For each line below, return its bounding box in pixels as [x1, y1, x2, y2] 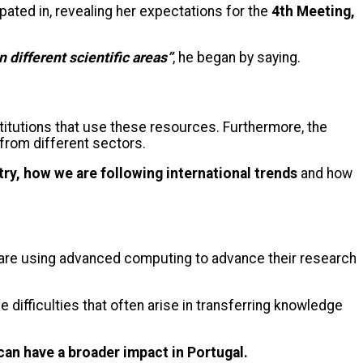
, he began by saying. [173, 49, 307, 66]
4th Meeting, [268, 2, 355, 19]
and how [297, 165, 352, 182]
